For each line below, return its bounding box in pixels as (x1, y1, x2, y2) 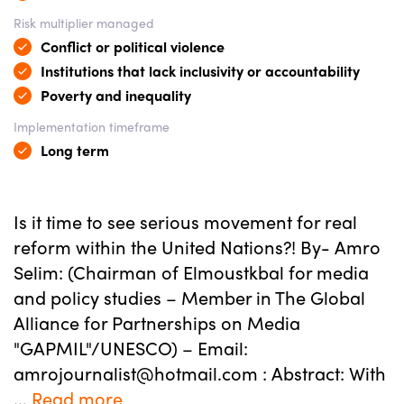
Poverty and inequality (41, 85, 191, 106)
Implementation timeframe (14, 117, 170, 135)
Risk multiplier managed (14, 14, 154, 32)
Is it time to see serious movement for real (14, 208, 357, 234)
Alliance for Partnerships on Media (14, 309, 300, 335)
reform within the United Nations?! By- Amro (14, 234, 381, 260)
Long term (41, 140, 109, 161)
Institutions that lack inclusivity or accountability (41, 60, 360, 81)
